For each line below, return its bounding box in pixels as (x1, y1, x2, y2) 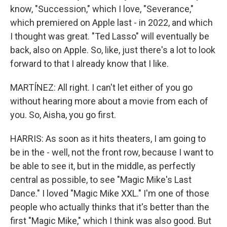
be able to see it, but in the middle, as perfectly (10, 161, 196, 171)
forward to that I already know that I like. (10, 58, 169, 69)
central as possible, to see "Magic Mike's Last (10, 174, 192, 185)
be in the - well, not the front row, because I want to (10, 147, 213, 158)
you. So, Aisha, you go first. (10, 109, 116, 120)
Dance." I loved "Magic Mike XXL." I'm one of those (10, 188, 209, 199)
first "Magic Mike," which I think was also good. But (10, 215, 211, 226)
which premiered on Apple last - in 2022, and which (10, 17, 213, 28)
